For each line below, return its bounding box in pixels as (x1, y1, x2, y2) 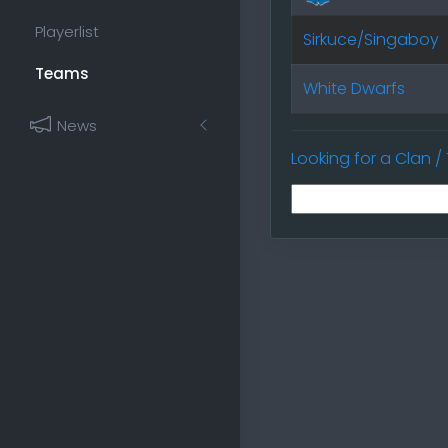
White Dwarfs (303, 77, 406, 101)
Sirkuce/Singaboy (303, 28, 440, 52)
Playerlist (35, 21, 99, 42)
